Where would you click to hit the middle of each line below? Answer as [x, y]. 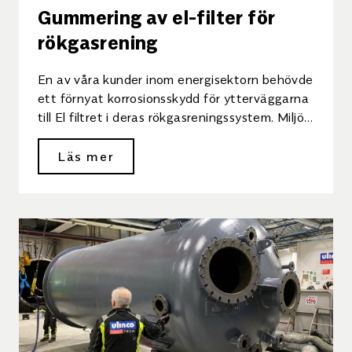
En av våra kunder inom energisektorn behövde [176, 79]
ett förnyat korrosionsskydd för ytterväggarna [173, 97]
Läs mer [86, 156]
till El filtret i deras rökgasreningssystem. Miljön [175, 116]
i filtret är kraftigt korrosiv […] [124, 135]
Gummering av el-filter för [157, 16]
